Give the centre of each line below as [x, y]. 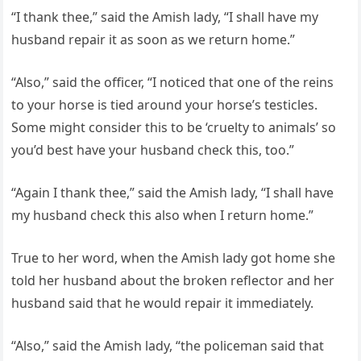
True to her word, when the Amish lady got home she [174, 258]
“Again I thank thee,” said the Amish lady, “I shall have [173, 193]
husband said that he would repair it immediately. [163, 303]
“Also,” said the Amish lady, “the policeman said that [168, 346]
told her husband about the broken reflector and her [173, 280]
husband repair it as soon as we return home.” [154, 39]
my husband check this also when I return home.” [163, 215]
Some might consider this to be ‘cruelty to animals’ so [174, 127]
